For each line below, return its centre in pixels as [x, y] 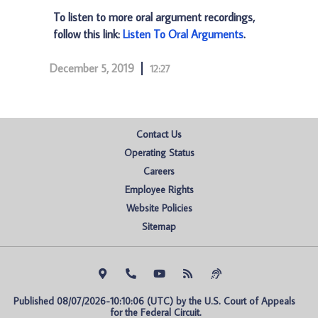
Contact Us [159, 134]
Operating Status [159, 153]
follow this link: [88, 34]
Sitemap [159, 226]
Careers [159, 171]
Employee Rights [159, 190]
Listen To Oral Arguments [183, 34]
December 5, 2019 [92, 68]
